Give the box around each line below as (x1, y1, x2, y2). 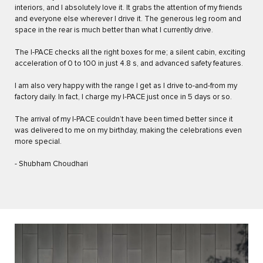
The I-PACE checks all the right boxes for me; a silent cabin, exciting (15, 49, 245, 57)
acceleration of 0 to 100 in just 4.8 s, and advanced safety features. (15, 60, 243, 68)
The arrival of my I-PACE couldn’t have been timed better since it (15, 116, 233, 124)
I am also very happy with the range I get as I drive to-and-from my (15, 82, 237, 90)
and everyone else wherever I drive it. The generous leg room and (15, 15, 241, 23)
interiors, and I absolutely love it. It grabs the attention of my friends (15, 4, 242, 12)
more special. (15, 138, 62, 146)
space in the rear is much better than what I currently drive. (15, 26, 213, 35)
